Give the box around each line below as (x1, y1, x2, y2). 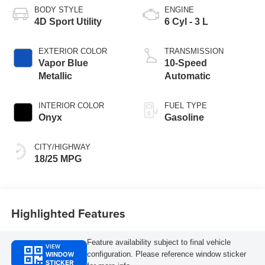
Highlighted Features (11, 204, 125, 222)
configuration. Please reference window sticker (86, 249, 246, 258)
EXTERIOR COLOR (38, 47, 107, 56)
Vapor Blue (38, 58, 88, 69)
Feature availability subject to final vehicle (86, 237, 231, 247)
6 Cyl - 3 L (164, 17, 208, 27)
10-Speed (164, 58, 207, 69)
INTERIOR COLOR (38, 101, 104, 111)
